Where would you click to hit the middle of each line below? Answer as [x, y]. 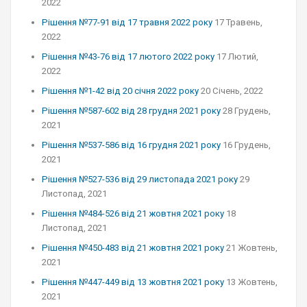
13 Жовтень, [252, 282]
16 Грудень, [247, 145]
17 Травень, [238, 22]
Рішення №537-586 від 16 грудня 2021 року [131, 145]
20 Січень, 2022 [232, 91]
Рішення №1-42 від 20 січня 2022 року [120, 91]
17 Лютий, [237, 57]
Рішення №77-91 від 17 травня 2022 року [127, 22]
